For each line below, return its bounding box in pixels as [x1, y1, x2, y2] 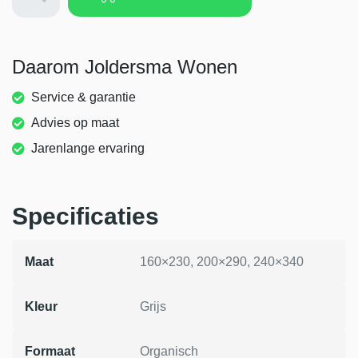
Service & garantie [31, 90, 136, 105]
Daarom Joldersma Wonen [12, 56, 237, 78]
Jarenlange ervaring [31, 141, 145, 156]
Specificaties [12, 203, 159, 230]
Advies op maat [31, 116, 119, 130]
